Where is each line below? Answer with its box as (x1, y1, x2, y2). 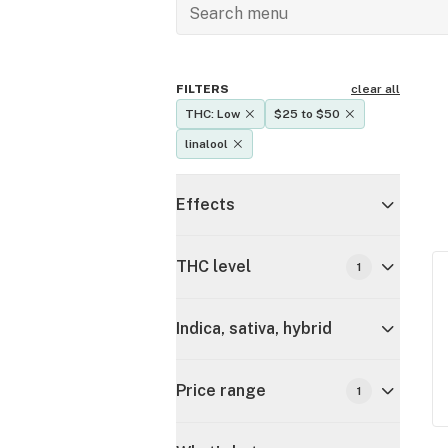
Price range (176, 381, 266, 400)
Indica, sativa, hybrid (176, 319, 332, 338)
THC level (176, 257, 251, 276)
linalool (185, 137, 228, 151)
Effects (176, 195, 235, 214)
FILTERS (176, 82, 229, 96)
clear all (351, 82, 400, 96)
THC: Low (185, 107, 240, 121)
